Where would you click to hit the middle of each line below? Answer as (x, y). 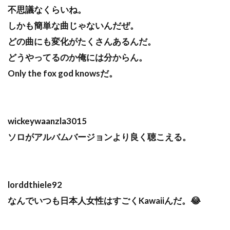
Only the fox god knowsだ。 (63, 73)
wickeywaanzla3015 (47, 121)
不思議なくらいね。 (47, 10)
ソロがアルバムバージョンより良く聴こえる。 (99, 137)
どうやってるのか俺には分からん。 (78, 57)
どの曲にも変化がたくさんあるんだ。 (82, 42)
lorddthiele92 (35, 185)
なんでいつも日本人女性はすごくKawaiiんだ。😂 (104, 201)
